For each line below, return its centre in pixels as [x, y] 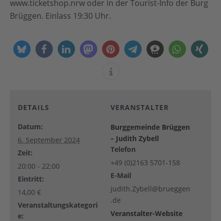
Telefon [123, 149]
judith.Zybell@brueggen [150, 189]
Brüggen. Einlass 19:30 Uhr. [60, 16]
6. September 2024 [49, 140]
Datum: [30, 127]
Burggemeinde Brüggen [150, 127]
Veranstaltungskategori [58, 205]
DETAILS [34, 108]
